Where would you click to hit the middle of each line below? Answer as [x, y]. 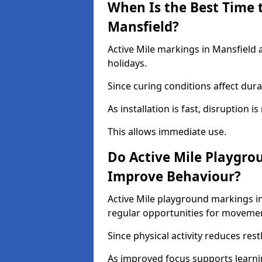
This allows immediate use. [167, 132]
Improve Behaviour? [174, 176]
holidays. [127, 63]
